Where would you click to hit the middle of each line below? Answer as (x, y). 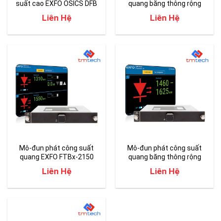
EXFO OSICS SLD (165, 12)
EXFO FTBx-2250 (165, 166)
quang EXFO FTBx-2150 (56, 157)
